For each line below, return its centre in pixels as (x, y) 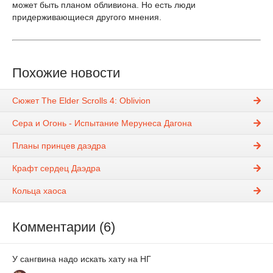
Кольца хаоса (39, 191)
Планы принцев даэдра (59, 146)
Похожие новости (66, 73)
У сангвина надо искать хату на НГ (82, 259)
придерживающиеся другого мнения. (87, 17)
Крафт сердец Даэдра (56, 168)
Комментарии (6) (64, 227)
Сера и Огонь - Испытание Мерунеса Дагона (102, 123)
